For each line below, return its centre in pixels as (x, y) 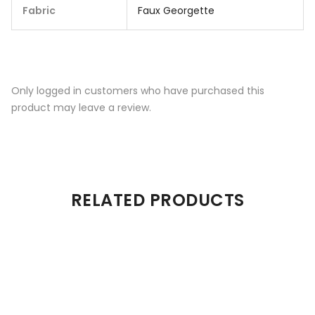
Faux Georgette (176, 10)
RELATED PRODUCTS (157, 200)
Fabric (39, 10)
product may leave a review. (81, 108)
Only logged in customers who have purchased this (138, 91)
